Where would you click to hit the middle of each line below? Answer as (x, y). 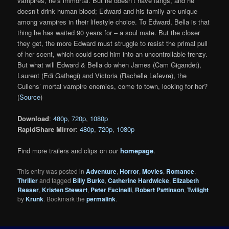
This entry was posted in (52, 171)
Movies (153, 171)
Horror (130, 171)
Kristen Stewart (65, 190)
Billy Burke (89, 180)
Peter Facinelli (111, 190)
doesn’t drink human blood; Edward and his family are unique (108, 11)
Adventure (101, 171)
